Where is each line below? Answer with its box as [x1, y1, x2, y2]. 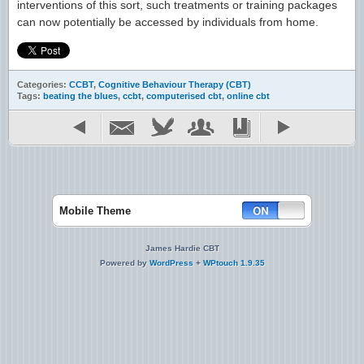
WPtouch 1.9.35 [202, 258, 265, 267]
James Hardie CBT [145, 244, 219, 253]
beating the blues [43, 91, 118, 101]
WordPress [149, 258, 193, 267]
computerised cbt [146, 91, 222, 101]
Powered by [99, 258, 149, 267]
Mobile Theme [59, 205, 131, 217]
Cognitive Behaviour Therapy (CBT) [98, 80, 251, 89]
